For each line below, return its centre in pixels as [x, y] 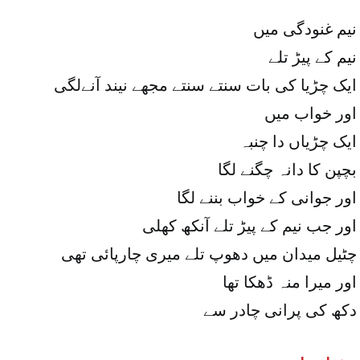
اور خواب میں [311, 114]
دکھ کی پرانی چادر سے [280, 311]
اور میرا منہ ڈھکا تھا [290, 282]
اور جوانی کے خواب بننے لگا [267, 198]
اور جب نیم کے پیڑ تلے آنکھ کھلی [250, 226]
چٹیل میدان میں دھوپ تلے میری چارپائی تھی [209, 254]
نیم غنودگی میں [305, 29]
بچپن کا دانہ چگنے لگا [287, 170]
